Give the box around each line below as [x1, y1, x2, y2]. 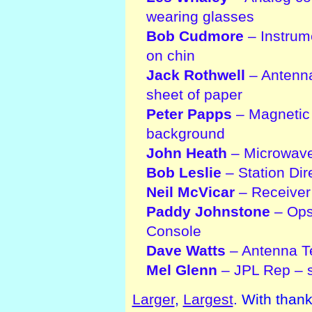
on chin [146, 47, 195, 63]
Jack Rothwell [146, 66, 245, 83]
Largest [182, 290, 233, 307]
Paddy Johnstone [146, 203, 270, 219]
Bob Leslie [146, 164, 221, 180]
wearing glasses [146, 8, 254, 24]
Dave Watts [146, 242, 226, 258]
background [146, 125, 225, 141]
